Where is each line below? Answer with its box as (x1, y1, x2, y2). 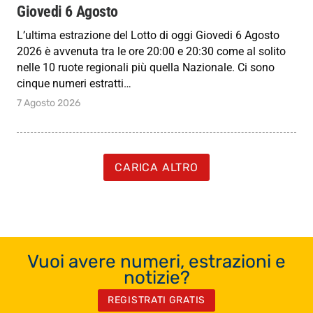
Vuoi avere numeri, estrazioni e (27, 250, 286, 272)
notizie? (123, 266, 190, 289)
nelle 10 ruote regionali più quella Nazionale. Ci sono (17, 61, 275, 75)
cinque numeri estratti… (17, 77, 131, 91)
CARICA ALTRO (115, 161, 198, 175)
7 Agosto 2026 (17, 97, 80, 110)
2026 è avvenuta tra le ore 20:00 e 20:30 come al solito (17, 45, 286, 59)
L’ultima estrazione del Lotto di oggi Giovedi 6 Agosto (17, 29, 279, 43)
